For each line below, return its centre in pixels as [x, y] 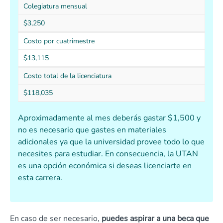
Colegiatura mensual [55, 6]
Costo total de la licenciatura [67, 76]
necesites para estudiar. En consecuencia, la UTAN [108, 154]
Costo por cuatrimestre [59, 41]
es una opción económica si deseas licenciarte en [105, 166]
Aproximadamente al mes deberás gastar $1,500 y [109, 118]
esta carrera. [40, 178]
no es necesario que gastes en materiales [92, 130]
